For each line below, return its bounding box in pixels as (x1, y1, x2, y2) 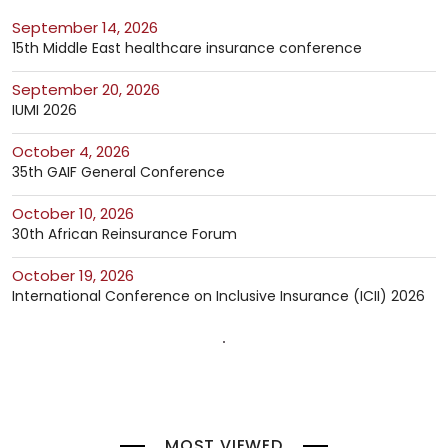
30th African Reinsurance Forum (12, 224, 237, 245)
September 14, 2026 (21, 17, 158, 39)
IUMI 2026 (12, 100, 77, 121)
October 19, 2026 (24, 265, 134, 287)
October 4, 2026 (24, 141, 130, 163)
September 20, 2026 (21, 79, 160, 101)
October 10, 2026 (24, 203, 134, 225)
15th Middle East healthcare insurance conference (12, 38, 362, 59)
